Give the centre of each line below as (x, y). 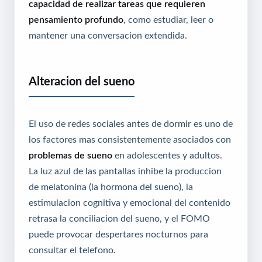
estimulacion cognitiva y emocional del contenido (130, 203)
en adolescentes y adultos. (167, 155)
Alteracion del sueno (82, 82)
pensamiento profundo (76, 20)
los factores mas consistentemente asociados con (130, 139)
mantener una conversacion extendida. (108, 35)
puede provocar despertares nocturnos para (118, 234)
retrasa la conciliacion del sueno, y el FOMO (119, 218)
